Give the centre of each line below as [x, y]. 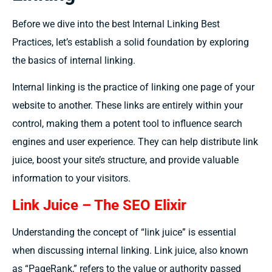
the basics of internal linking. [74, 60]
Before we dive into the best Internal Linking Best [116, 24]
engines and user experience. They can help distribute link [135, 142]
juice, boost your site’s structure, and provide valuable [125, 160]
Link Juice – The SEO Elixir [99, 205]
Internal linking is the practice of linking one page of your [133, 87]
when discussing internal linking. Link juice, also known [130, 250]
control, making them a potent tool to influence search [127, 124]
